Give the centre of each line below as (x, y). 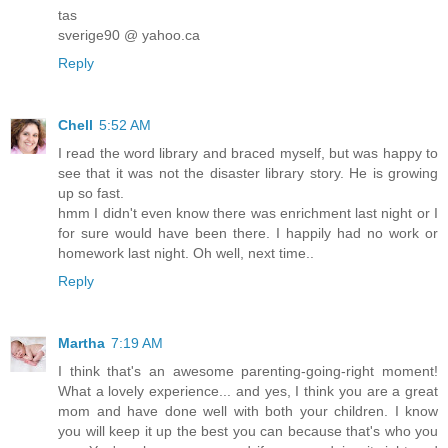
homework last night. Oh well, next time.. (186, 253)
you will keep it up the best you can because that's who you (248, 431)
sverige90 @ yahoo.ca (129, 35)
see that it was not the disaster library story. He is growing (248, 173)
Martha (81, 343)
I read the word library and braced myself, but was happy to (248, 153)
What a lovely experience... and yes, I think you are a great (248, 391)
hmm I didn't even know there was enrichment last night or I (248, 213)
